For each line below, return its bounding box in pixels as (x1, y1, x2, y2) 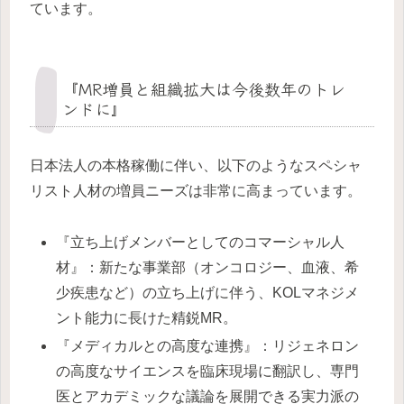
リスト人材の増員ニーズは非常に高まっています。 (30, 182, 362, 198)
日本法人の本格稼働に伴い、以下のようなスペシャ (30, 157, 362, 173)
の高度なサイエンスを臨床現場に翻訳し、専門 (56, 363, 360, 379)
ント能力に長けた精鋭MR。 (56, 309, 238, 326)
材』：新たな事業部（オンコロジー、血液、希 (56, 259, 360, 275)
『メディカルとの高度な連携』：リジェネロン (56, 337, 360, 353)
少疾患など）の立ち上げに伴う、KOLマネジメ (56, 284, 360, 300)
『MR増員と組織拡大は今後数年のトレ (62, 76, 345, 100)
